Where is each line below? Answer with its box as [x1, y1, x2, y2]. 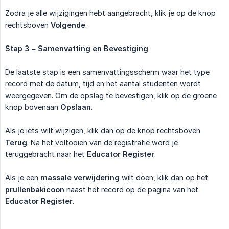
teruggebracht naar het [5, 149, 87, 158]
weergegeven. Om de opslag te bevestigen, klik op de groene [5, 90, 217, 100]
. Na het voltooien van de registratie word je [27, 138, 178, 147]
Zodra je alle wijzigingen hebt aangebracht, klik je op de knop [5, 8, 216, 17]
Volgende [51, 20, 85, 29]
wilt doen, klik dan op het [120, 173, 208, 182]
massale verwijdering [40, 173, 120, 182]
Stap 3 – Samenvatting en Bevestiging [5, 43, 148, 53]
